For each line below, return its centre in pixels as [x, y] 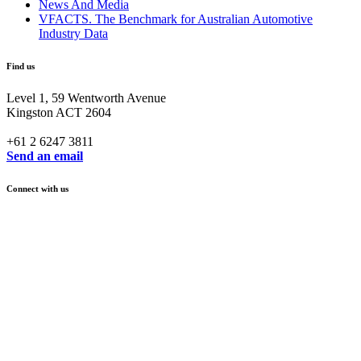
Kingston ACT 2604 [59, 112]
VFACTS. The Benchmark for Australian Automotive [176, 19]
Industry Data [73, 33]
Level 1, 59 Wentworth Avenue [86, 98]
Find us [21, 66]
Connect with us [37, 188]
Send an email [45, 156]
